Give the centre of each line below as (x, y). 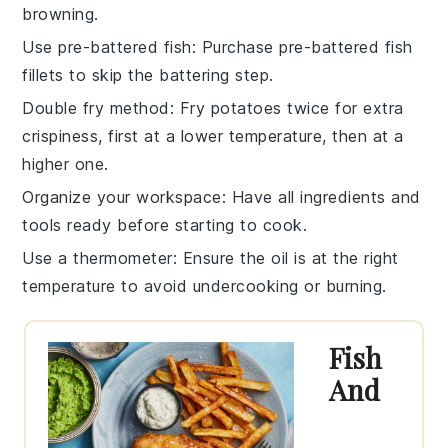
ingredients (343, 196)
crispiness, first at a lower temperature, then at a (213, 135)
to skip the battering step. (168, 74)
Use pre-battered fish (107, 46)
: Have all (261, 196)
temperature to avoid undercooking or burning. (204, 285)
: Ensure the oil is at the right (285, 257)
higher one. (65, 163)
